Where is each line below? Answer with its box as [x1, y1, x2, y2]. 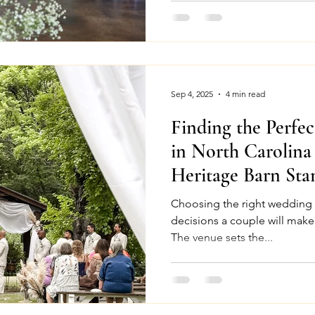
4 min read [226, 89, 265, 99]
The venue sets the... [171, 230, 273, 244]
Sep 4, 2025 [171, 89, 213, 99]
